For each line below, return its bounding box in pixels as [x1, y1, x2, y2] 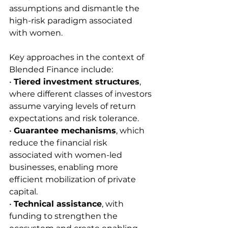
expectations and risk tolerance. [9, 113, 139, 123]
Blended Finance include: [9, 64, 113, 74]
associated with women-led [9, 150, 124, 160]
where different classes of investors [9, 89, 154, 99]
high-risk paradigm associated [9, 15, 134, 25]
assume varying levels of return [9, 101, 138, 111]
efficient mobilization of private [9, 174, 138, 184]
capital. [9, 186, 38, 196]
